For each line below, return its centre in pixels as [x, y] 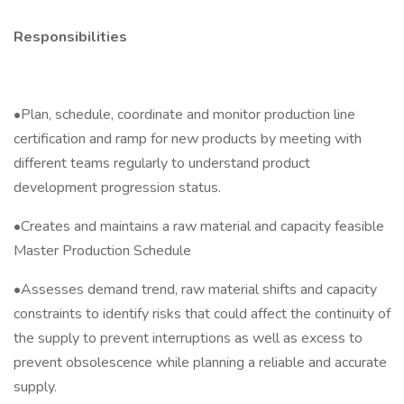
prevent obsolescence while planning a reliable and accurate [200, 363]
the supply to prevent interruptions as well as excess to [188, 338]
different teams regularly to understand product [162, 163]
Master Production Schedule [102, 251]
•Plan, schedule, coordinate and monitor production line [184, 115]
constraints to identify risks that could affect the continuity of [202, 314]
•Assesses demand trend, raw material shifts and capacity [195, 289]
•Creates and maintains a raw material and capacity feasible [199, 226]
